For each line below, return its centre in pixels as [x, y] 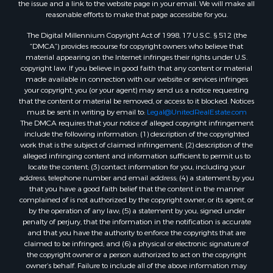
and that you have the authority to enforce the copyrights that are [136, 229]
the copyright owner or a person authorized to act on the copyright [136, 251]
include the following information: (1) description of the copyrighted [136, 131]
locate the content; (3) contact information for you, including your [136, 164]
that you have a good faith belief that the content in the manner [136, 186]
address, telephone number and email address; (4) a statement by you [136, 175]
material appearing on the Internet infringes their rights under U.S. [136, 54]
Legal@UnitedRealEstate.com [197, 109]
